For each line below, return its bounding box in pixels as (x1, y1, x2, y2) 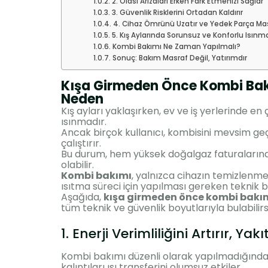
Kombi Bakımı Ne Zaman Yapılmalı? (112, 41, 240, 51)
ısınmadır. (61, 114, 106, 129)
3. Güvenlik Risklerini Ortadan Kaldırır (111, 7, 243, 17)
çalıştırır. (61, 136, 101, 150)
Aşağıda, (61, 190, 103, 204)
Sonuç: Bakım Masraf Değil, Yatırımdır (112, 53, 247, 63)
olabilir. (61, 157, 94, 172)
